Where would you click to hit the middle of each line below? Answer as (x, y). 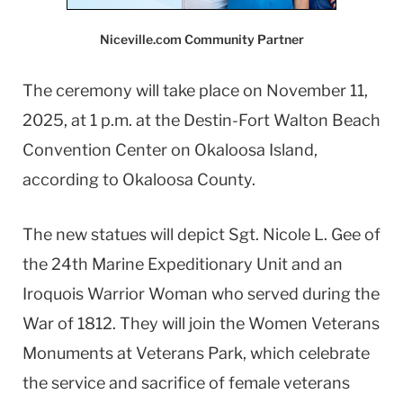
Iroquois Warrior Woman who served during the (201, 293)
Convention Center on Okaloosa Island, (170, 150)
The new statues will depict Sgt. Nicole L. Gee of (201, 234)
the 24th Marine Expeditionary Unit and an (183, 264)
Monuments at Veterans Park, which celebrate (196, 353)
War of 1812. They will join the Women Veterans (201, 323)
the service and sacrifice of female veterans (186, 382)
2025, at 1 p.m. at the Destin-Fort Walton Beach (201, 120)
